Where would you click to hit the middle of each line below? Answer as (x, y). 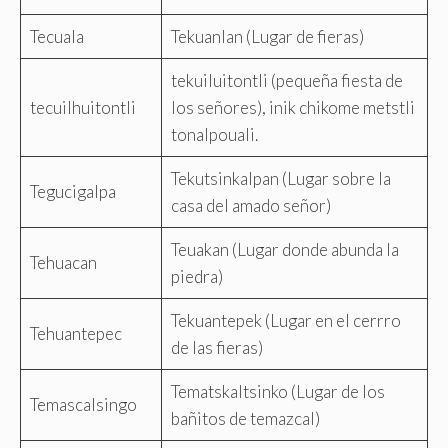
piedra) (196, 276)
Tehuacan (63, 262)
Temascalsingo (83, 404)
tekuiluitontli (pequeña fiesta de (286, 80)
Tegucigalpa (72, 191)
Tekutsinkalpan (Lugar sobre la (280, 178)
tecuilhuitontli (82, 107)
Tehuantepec (75, 333)
